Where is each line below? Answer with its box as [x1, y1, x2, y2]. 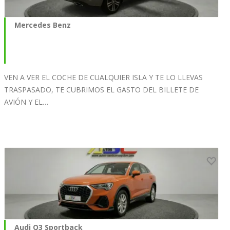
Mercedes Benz [14, 20, 71, 30]
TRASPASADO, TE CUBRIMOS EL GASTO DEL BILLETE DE [4, 85, 199, 95]
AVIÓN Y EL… [4, 97, 48, 107]
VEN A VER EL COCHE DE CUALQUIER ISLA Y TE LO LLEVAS [4, 72, 203, 83]
